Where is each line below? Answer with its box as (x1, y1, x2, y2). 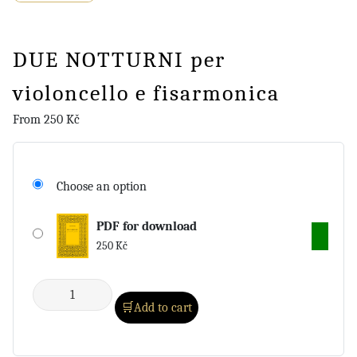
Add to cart (134, 300, 192, 316)
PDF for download (96, 219, 197, 234)
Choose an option (57, 179, 147, 194)
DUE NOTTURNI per (13, 46, 226, 73)
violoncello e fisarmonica (13, 80, 280, 106)
